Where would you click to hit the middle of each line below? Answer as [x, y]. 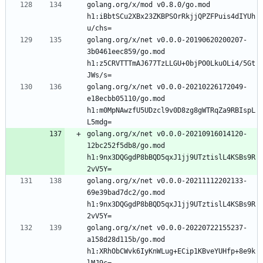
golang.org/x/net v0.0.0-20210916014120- [167, 134]
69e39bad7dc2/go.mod [126, 192]
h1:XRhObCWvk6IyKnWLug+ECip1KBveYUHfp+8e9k [171, 251]
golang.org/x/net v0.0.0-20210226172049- [167, 87]
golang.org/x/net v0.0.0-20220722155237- [167, 227]
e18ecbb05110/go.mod [126, 98]
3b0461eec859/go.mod [126, 51]
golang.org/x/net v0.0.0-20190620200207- [167, 40]
